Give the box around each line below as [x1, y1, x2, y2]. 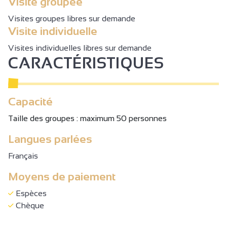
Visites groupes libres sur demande [8, 14, 135, 23]
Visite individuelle [8, 24, 97, 37]
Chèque [14, 201, 44, 210]
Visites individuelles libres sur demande [8, 43, 152, 52]
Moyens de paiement [8, 170, 116, 183]
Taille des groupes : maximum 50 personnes [8, 113, 167, 123]
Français [8, 151, 38, 160]
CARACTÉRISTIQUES [8, 54, 164, 71]
